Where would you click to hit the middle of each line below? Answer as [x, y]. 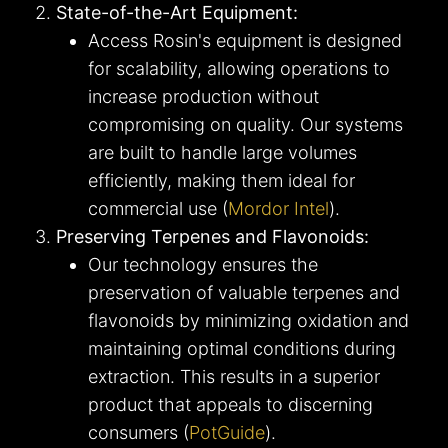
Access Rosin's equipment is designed [245, 41]
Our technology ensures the [203, 265]
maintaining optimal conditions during [242, 349]
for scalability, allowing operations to [239, 69]
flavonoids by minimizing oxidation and [248, 321]
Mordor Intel [278, 209]
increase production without [203, 97]
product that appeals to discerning [230, 405]
